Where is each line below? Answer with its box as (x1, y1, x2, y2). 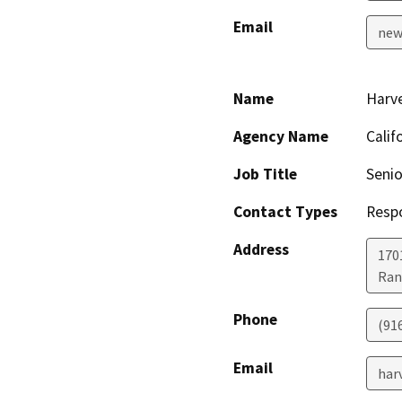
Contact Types (233, 201, 337, 222)
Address (233, 239, 289, 259)
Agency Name (233, 126, 328, 146)
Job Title (233, 163, 297, 184)
